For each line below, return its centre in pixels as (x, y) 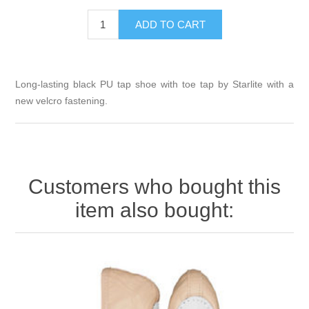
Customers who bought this (154, 187)
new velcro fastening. (62, 101)
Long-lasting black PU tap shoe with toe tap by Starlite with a (154, 84)
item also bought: (154, 210)
